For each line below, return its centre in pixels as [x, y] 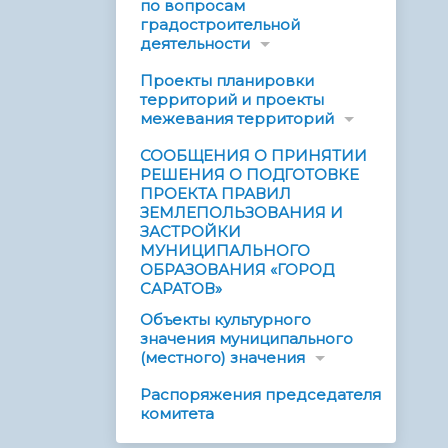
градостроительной [220, 25]
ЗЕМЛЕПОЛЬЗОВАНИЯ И [241, 213]
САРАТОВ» [181, 289]
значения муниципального [246, 339]
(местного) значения [222, 358]
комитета [177, 414]
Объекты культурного [225, 320]
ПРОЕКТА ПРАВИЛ [215, 194]
